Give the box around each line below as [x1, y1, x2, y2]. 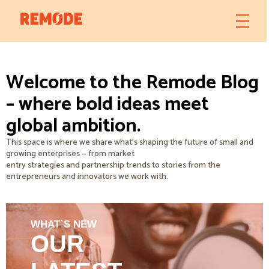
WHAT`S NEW [31, 219, 97, 231]
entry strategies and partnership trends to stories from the [6, 159, 220, 172]
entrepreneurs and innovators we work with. [6, 170, 168, 184]
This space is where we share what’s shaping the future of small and [6, 136, 253, 150]
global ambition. [6, 110, 141, 142]
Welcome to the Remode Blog [6, 67, 259, 98]
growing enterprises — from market [6, 147, 134, 161]
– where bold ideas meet [6, 89, 209, 120]
